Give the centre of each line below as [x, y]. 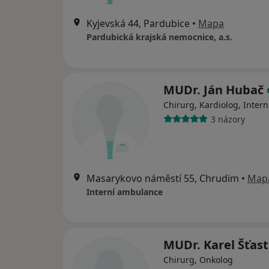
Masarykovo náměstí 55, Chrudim [163, 179]
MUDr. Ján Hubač [215, 90]
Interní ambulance [125, 192]
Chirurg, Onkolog [198, 260]
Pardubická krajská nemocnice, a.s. [159, 37]
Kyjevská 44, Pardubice [138, 24]
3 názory [228, 119]
